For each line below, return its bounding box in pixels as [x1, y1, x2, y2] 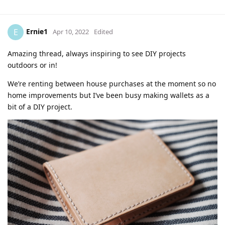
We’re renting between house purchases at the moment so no [8, 79, 216, 89]
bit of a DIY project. [8, 102, 72, 112]
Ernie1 [26, 26, 48, 36]
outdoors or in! [8, 60, 57, 70]
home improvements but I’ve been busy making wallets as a [8, 90, 209, 100]
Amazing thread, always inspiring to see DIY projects [8, 49, 186, 59]
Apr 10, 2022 [53, 27, 89, 36]
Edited [94, 27, 113, 36]
